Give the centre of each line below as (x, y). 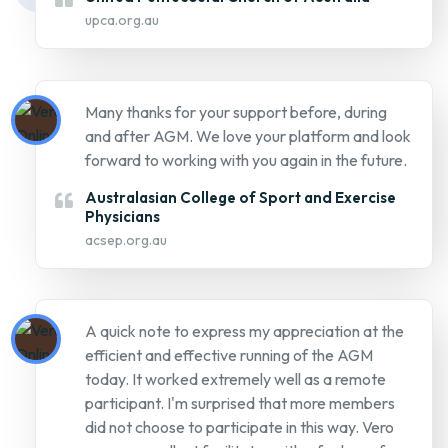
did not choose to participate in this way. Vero (239, 427)
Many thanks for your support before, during (236, 112)
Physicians (122, 217)
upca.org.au (122, 20)
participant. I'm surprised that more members (240, 403)
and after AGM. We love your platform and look (248, 136)
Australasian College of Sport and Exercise (240, 198)
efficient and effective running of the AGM (229, 355)
